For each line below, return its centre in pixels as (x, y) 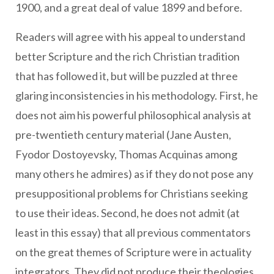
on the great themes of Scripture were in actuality (133, 252)
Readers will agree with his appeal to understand (130, 37)
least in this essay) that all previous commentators (133, 232)
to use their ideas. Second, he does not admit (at (128, 213)
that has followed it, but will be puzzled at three (127, 76)
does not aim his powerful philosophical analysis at (133, 115)
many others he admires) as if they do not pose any (134, 174)
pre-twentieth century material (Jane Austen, (123, 135)
